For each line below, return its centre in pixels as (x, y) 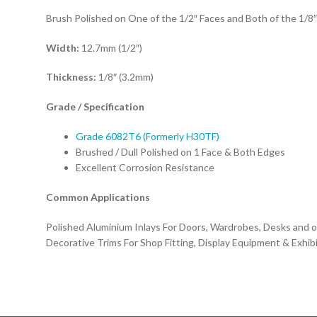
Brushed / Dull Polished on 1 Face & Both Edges (180, 152)
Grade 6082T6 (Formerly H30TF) (147, 137)
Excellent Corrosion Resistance (145, 168)
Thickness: (71, 77)
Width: (62, 47)
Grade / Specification (95, 107)
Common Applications (98, 197)
